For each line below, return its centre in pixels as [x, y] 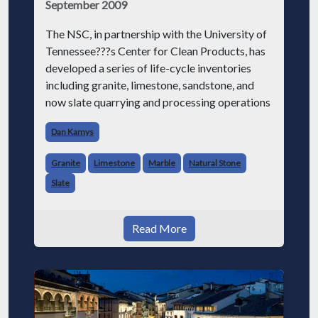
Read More [159, 228]
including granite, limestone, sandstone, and [150, 85]
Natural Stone [215, 163]
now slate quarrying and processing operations [158, 102]
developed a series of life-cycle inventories [148, 68]
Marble [162, 163]
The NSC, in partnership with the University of [156, 34]
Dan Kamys [72, 132]
